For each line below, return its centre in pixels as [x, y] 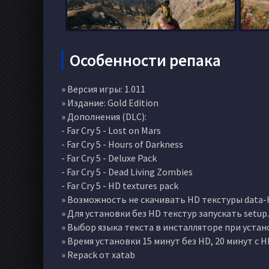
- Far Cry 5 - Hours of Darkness [122, 144]
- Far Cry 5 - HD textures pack [120, 185]
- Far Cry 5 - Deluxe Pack [109, 158]
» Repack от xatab [98, 254]
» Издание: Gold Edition [110, 102]
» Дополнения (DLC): [104, 116]
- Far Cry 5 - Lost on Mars [111, 130]
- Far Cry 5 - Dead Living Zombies [127, 171]
